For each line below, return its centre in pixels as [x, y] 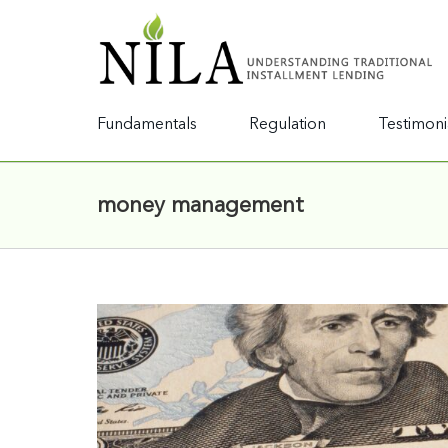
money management [200, 205]
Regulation [287, 125]
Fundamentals [147, 125]
